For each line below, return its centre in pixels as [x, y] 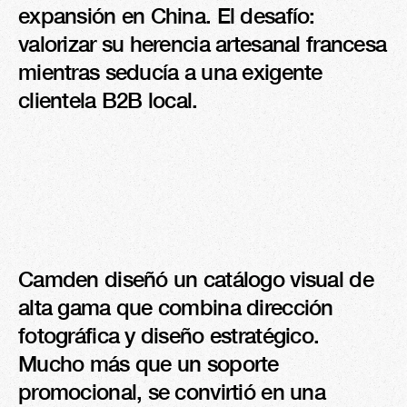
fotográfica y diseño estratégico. [169, 335]
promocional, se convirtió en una [172, 392]
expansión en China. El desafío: [167, 15]
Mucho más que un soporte [149, 363]
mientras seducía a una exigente [170, 72]
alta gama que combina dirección [176, 307]
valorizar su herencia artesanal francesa [203, 44]
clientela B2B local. [108, 100]
